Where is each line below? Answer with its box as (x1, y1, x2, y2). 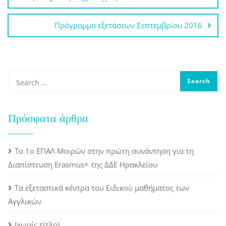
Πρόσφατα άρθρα (8, 110, 88, 126)
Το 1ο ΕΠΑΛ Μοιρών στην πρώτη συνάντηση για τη (15, 146, 194, 156)
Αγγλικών (8, 196, 41, 206)
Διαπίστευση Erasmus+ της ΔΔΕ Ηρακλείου (8, 159, 157, 169)
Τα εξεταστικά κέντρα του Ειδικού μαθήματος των (15, 183, 189, 193)
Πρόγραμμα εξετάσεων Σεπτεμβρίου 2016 (54, 20, 202, 30)
